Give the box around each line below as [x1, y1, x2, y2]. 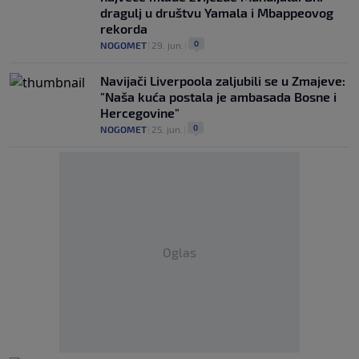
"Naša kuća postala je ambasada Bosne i [100, 89, 337, 104]
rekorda [100, 21, 147, 36]
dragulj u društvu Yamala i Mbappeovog [100, 5, 333, 20]
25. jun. [151, 123, 183, 135]
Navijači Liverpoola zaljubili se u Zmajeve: [100, 73, 345, 88]
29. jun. [151, 39, 184, 50]
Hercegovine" [100, 105, 179, 120]
